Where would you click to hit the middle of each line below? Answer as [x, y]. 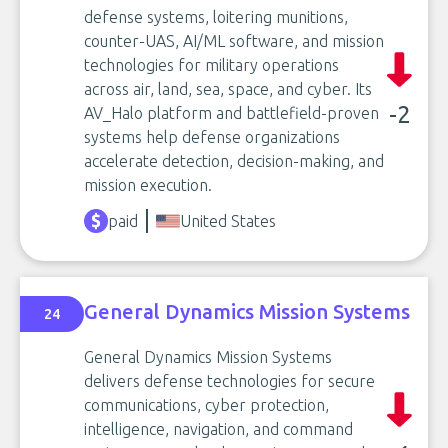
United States [228, 221]
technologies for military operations [211, 65]
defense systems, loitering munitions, [216, 17]
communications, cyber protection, [206, 405]
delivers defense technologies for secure [229, 381]
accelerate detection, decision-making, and [234, 161]
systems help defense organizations [212, 137]
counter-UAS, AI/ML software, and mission [234, 41]
